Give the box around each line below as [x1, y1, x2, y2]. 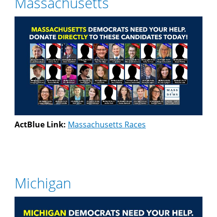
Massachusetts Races [68, 119, 146, 130]
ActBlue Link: [15, 119, 68, 130]
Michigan [15, 173, 71, 193]
